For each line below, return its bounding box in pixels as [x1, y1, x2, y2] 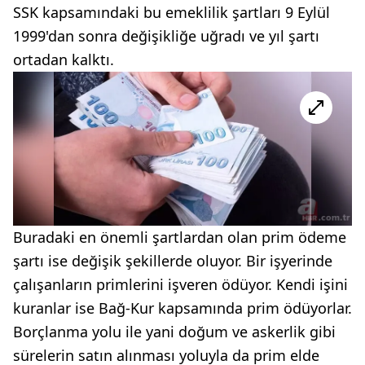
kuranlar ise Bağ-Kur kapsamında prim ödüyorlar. [13, 297, 352, 318]
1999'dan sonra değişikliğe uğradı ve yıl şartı [13, 26, 319, 46]
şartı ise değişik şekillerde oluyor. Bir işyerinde [13, 250, 332, 270]
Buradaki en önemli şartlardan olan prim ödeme [13, 226, 346, 247]
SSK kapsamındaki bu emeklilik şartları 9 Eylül [13, 2, 330, 23]
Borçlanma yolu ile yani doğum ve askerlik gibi [13, 321, 336, 341]
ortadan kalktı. [13, 50, 114, 70]
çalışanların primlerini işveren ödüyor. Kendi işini [13, 274, 348, 294]
